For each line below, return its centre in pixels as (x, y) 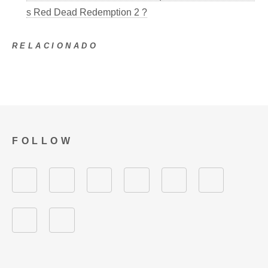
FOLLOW (43, 141)
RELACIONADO (55, 45)
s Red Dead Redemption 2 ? (87, 12)
